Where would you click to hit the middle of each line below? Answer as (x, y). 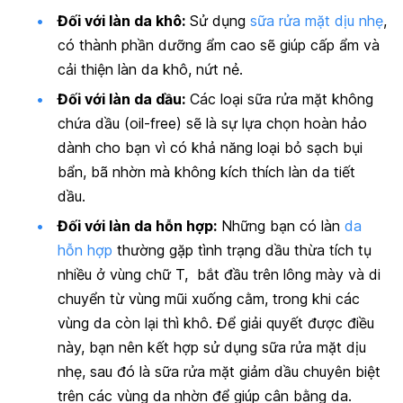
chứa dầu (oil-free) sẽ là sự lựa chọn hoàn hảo (212, 124)
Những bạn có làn (281, 226)
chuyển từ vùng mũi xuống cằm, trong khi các (209, 299)
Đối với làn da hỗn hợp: (137, 226)
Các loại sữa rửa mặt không (279, 99)
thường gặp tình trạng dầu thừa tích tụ (242, 251)
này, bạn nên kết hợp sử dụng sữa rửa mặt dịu (212, 348)
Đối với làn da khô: (121, 20)
